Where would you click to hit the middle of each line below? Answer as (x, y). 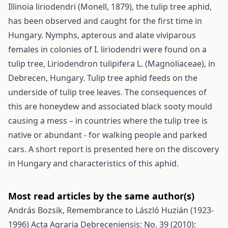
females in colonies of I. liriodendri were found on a (107, 49)
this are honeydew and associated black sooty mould (110, 106)
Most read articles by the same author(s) (101, 196)
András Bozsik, (37, 210)
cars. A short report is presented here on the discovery (113, 149)
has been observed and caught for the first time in (105, 21)
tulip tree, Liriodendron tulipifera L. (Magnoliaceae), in (112, 64)
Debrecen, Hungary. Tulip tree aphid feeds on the (103, 78)
